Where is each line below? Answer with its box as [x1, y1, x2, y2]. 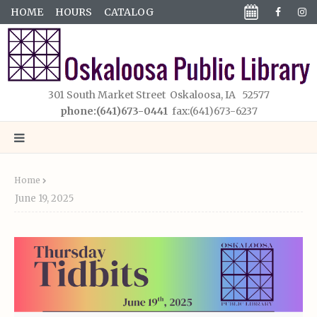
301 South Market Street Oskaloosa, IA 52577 [47, 88, 270, 102]
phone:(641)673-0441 [59, 105, 168, 118]
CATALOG [104, 6, 154, 18]
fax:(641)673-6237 [167, 105, 258, 118]
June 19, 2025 [15, 192, 74, 205]
